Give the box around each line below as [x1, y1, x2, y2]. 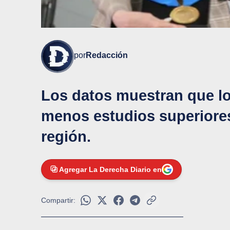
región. [41, 128, 91, 145]
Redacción [86, 51, 128, 60]
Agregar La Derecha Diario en [59, 165, 162, 174]
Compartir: [41, 196, 75, 205]
